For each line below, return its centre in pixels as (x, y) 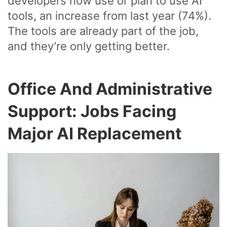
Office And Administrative (110, 89)
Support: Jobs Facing (92, 111)
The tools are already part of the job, (103, 31)
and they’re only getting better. (89, 46)
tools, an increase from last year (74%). (109, 15)
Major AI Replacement (94, 133)
